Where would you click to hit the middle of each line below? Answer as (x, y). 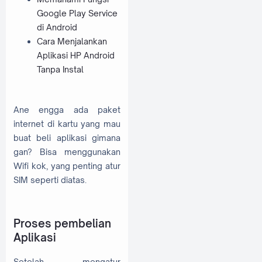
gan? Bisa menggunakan (67, 152)
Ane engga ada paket (67, 110)
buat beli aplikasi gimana (67, 138)
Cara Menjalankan (72, 42)
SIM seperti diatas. (50, 180)
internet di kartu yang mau (67, 124)
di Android (57, 27)
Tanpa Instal (60, 70)
